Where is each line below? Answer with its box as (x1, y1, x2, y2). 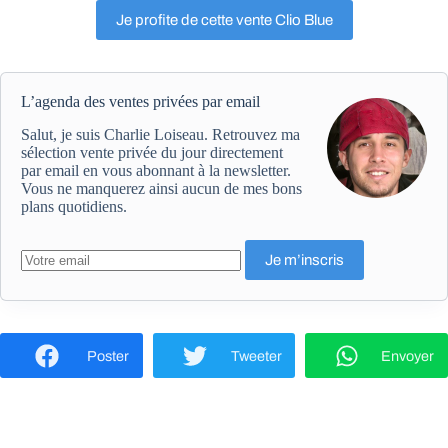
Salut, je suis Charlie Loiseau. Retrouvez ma (21, 125, 300, 143)
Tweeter (227, 347, 285, 364)
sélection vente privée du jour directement (21, 143, 283, 161)
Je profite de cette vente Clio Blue (115, 12, 333, 28)
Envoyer (378, 347, 438, 364)
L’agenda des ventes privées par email (21, 93, 260, 110)
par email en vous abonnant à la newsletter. (21, 161, 291, 179)
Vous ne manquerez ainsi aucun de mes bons (21, 179, 302, 197)
